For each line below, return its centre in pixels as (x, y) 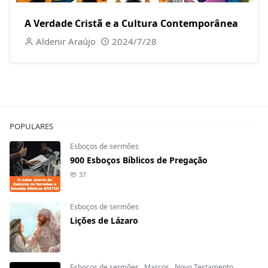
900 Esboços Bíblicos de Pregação (139, 160)
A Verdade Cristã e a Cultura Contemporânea (131, 24)
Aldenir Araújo (66, 42)
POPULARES (31, 127)
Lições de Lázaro (104, 221)
